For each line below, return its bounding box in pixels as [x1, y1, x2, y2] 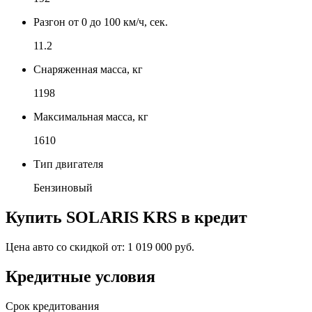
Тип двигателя [33, 157, 103, 170]
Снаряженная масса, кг [33, 63, 143, 75]
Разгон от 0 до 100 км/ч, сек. [33, 15, 168, 28]
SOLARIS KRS [66, 208, 177, 226]
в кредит [177, 208, 247, 226]
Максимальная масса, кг [33, 110, 148, 123]
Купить [6, 208, 66, 226]
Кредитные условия [6, 267, 155, 286]
